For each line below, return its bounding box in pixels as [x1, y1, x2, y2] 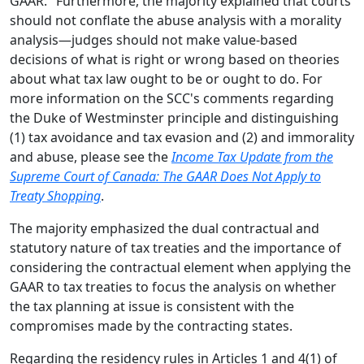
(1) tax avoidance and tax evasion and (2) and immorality [10, 128, 354, 147]
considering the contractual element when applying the [10, 258, 351, 277]
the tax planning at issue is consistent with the [10, 297, 294, 316]
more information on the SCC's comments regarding [10, 89, 334, 108]
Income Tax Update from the [171, 148, 333, 167]
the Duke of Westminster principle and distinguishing [10, 109, 339, 128]
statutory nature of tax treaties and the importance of [10, 239, 341, 258]
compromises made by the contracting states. [10, 317, 292, 336]
